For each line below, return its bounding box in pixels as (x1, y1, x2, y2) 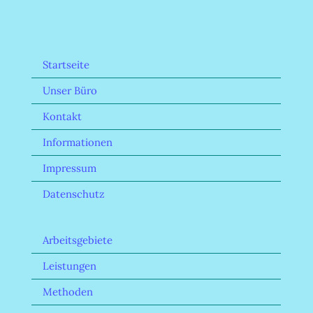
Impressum (43, 161, 96, 175)
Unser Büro (43, 83, 97, 97)
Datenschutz (43, 187, 105, 201)
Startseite (43, 57, 89, 71)
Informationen (43, 135, 112, 149)
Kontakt (43, 109, 82, 123)
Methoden (43, 284, 93, 298)
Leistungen (43, 259, 96, 272)
